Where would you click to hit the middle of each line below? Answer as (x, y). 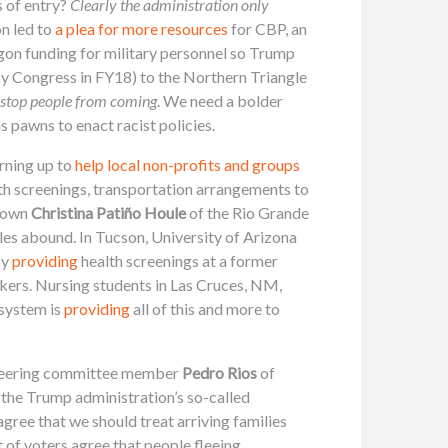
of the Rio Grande (247, 212)
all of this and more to (205, 308)
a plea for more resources (141, 28)
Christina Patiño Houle (108, 212)
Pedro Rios (219, 372)
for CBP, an (267, 28)
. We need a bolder (220, 100)
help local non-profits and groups (187, 164)
